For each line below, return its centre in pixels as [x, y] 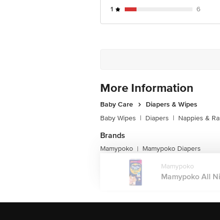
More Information [147, 88]
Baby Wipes [118, 118]
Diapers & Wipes [172, 104]
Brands [113, 136]
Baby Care [117, 104]
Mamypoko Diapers [172, 149]
